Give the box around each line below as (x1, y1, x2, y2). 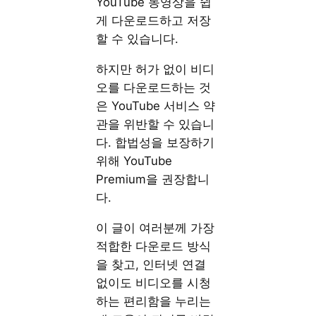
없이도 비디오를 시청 (96, 275, 212, 290)
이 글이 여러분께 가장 (96, 220, 215, 235)
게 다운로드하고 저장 (96, 13, 212, 28)
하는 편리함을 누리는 (96, 293, 212, 308)
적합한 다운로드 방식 (96, 238, 212, 253)
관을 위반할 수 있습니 (96, 116, 215, 131)
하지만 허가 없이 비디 (96, 61, 215, 76)
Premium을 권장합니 (96, 171, 210, 186)
